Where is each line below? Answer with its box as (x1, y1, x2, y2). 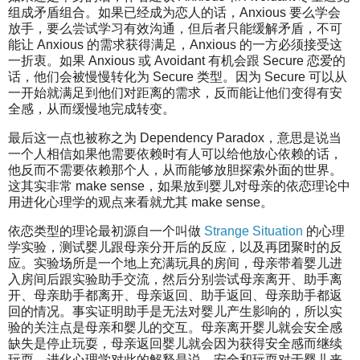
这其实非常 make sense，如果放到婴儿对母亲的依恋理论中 (8, 179, 350, 194)
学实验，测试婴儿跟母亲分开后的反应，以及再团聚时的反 (8, 240, 342, 255)
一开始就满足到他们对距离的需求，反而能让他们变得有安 (8, 86, 342, 100)
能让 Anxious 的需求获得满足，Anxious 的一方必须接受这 (8, 38, 342, 52)
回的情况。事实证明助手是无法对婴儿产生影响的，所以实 (8, 305, 342, 319)
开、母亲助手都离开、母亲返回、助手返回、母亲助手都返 (8, 288, 342, 303)
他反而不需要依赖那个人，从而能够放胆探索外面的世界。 (8, 163, 342, 178)
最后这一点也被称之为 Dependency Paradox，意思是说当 (8, 131, 342, 145)
